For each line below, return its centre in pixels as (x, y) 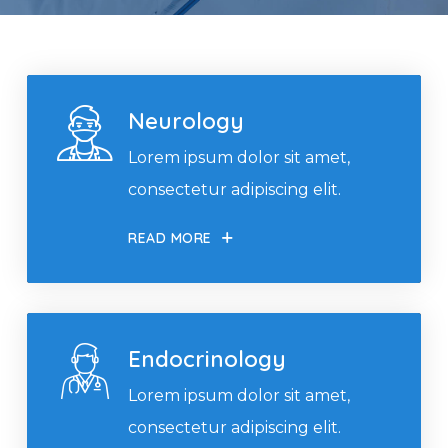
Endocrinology (207, 359)
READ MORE (170, 237)
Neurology (186, 121)
